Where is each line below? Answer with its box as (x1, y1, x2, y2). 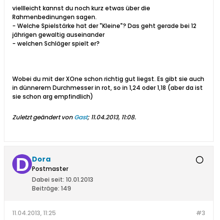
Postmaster (32, 165, 68, 173)
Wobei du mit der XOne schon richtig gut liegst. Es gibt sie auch (12, 75, 204, 83)
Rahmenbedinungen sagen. (12, 13, 97, 22)
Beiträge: (32, 184, 59, 193)
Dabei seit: (32, 175, 64, 184)
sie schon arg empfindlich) (12, 92, 93, 101)
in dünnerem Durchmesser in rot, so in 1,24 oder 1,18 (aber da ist (12, 83, 203, 92)
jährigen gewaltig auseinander (12, 30, 105, 39)
